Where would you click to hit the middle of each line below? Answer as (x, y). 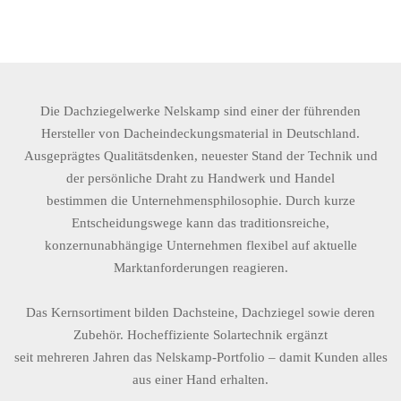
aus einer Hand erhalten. (200, 379)
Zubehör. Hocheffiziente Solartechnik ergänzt (200, 334)
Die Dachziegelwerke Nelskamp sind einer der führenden (200, 111)
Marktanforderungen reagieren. (200, 267)
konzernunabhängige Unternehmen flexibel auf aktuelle (200, 245)
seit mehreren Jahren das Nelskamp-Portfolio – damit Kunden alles (200, 357)
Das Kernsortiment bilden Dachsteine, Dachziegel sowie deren (200, 312)
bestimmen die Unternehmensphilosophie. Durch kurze (200, 200)
